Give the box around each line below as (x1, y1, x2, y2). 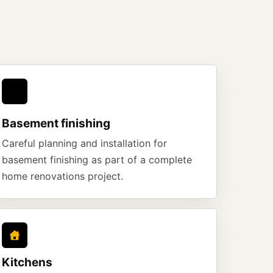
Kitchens (2, 255, 52, 269)
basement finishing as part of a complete (2, 154, 192, 166)
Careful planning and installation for (2, 137, 167, 149)
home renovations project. (2, 170, 123, 182)
